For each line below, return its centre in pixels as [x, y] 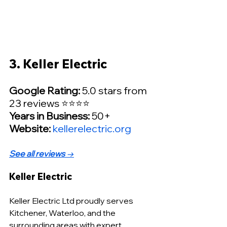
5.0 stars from [115, 90]
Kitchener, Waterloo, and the [63, 213]
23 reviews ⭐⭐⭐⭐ [49, 103]
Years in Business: [49, 116]
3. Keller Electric [58, 64]
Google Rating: [45, 90]
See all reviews [37, 153]
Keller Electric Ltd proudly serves [72, 200]
